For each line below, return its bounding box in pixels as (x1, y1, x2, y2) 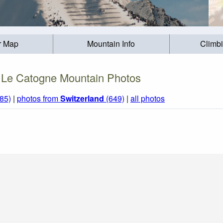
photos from (17, 93, 60, 105)
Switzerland (60, 93, 104, 105)
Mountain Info (87, 38, 135, 50)
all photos (130, 93, 165, 105)
